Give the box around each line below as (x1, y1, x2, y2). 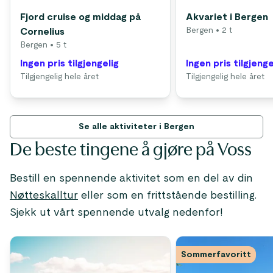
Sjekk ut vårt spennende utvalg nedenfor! (10, 207, 223, 218)
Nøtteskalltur (10, 190, 78, 201)
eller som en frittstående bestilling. (78, 190, 257, 201)
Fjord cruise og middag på (20, 12, 141, 22)
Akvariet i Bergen (186, 12, 268, 22)
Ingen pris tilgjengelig (20, 58, 119, 68)
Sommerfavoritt (181, 250, 251, 259)
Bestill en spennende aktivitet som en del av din (10, 173, 253, 184)
